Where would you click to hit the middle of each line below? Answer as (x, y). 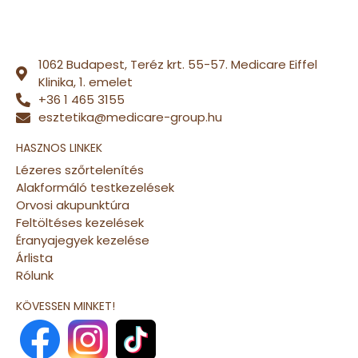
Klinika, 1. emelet (85, 82)
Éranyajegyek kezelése (83, 240)
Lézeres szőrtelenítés (80, 169)
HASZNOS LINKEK (59, 147)
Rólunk (35, 275)
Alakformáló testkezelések (95, 187)
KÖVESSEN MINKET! (66, 306)
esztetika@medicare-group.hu (130, 117)
